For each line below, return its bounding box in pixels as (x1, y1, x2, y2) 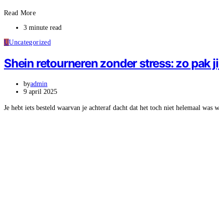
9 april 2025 (23, 88, 57, 96)
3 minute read (23, 24, 62, 32)
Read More (4, 9, 36, 17)
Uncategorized (9, 39, 51, 46)
